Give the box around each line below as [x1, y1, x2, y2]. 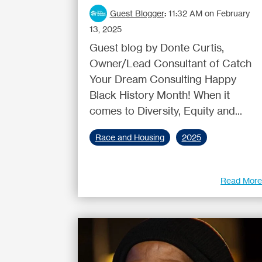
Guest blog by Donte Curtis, [89, 41, 224, 54]
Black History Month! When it [89, 88, 230, 101]
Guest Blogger [109, 8, 164, 18]
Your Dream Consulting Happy [89, 73, 236, 85]
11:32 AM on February [168, 8, 250, 18]
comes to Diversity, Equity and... [89, 104, 242, 117]
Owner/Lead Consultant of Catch [89, 57, 251, 70]
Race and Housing [95, 132, 164, 143]
